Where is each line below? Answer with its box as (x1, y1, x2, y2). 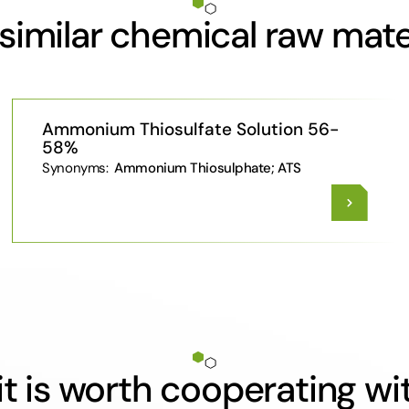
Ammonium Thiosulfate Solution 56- (42, 118, 340, 141)
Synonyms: (42, 159, 111, 177)
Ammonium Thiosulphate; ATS (110, 159, 301, 177)
